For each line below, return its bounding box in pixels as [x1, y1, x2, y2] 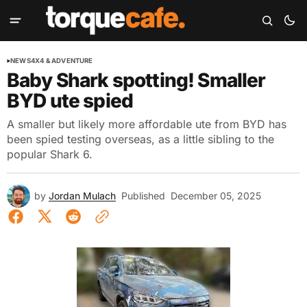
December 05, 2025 [171, 190, 261, 201]
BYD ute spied [7, 89, 134, 112]
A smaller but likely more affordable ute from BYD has [7, 117, 286, 131]
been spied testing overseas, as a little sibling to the [7, 132, 274, 146]
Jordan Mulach [49, 190, 116, 201]
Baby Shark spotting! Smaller [7, 69, 266, 92]
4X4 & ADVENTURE [30, 57, 93, 64]
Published [121, 190, 165, 201]
